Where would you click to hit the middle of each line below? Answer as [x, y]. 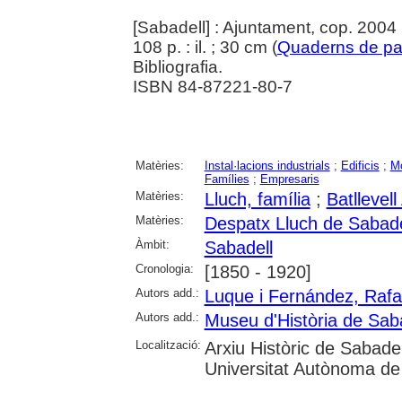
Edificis [360, 166]
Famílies [227, 179]
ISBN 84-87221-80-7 [212, 87]
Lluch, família [257, 200]
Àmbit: [152, 245]
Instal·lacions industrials [267, 166]
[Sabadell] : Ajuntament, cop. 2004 [264, 28]
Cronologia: [164, 269]
